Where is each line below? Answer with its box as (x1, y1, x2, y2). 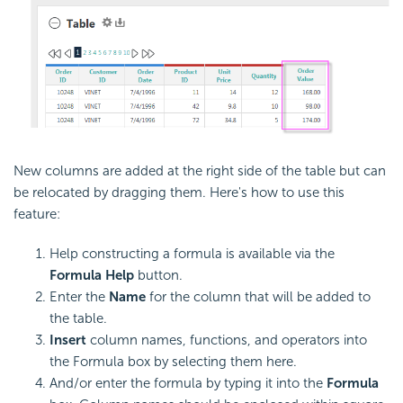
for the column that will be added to (146, 288, 371, 305)
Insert (49, 331, 86, 348)
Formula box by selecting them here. (73, 353, 297, 370)
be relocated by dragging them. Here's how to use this (13, 184, 345, 201)
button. (134, 266, 183, 283)
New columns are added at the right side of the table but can (13, 162, 386, 179)
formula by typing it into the (154, 374, 327, 391)
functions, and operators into (190, 331, 367, 348)
